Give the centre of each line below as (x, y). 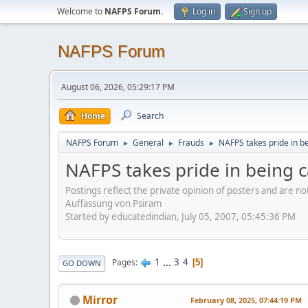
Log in (204, 11)
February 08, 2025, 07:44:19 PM (246, 300)
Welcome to (81, 11)
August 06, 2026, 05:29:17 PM (118, 87)
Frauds (191, 143)
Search (150, 116)
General (148, 143)
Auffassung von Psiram (113, 203)
